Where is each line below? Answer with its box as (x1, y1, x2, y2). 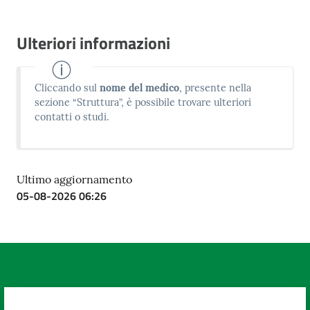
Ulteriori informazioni (17, 30, 170, 55)
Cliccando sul (35, 82, 100, 94)
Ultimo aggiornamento (17, 172, 132, 187)
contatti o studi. (35, 111, 110, 123)
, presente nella (179, 82, 252, 94)
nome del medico (100, 82, 180, 94)
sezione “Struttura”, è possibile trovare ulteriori (35, 96, 252, 109)
